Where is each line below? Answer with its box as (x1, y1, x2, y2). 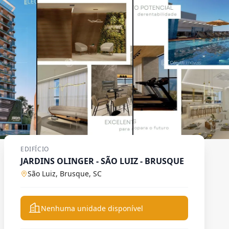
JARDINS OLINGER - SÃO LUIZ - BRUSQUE (20, 155, 184, 167)
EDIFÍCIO (20, 145, 49, 153)
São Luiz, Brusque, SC (28, 169, 102, 178)
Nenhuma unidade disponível (41, 203, 143, 213)
